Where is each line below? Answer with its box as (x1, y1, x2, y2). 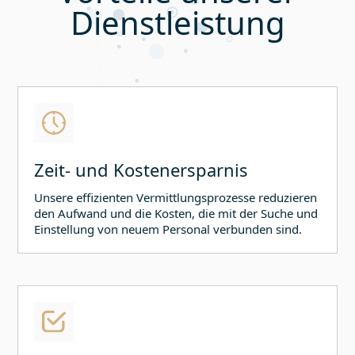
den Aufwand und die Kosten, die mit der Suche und (34, 205, 319, 222)
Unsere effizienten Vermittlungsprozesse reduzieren (34, 189, 318, 206)
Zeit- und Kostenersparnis (34, 158, 249, 182)
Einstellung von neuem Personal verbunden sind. (34, 221, 303, 238)
